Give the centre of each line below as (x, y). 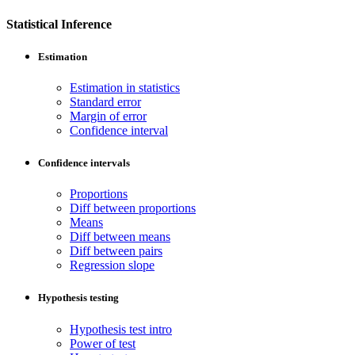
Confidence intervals (84, 163)
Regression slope (112, 265)
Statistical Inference (59, 24)
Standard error (105, 101)
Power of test (103, 343)
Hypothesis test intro (121, 329)
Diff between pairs (116, 251)
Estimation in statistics (125, 87)
